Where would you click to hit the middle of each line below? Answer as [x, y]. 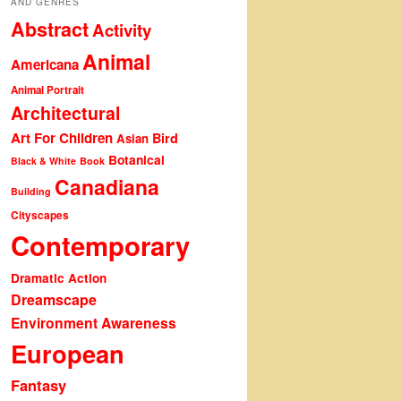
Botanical [137, 159]
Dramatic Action [59, 277]
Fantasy [38, 384]
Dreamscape [54, 299]
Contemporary [100, 245]
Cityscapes [40, 214]
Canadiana [107, 186]
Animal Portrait [47, 90]
